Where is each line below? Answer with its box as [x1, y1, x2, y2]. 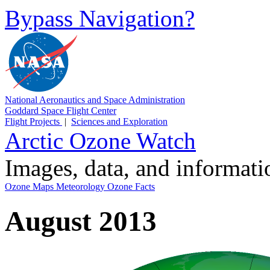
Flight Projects [5, 116, 62, 127]
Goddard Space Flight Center [5, 105, 116, 116]
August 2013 [5, 206, 157, 237]
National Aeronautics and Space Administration [5, 95, 185, 105]
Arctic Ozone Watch [5, 128, 196, 154]
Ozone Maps [5, 181, 56, 192]
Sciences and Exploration [71, 116, 168, 127]
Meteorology [56, 181, 107, 192]
